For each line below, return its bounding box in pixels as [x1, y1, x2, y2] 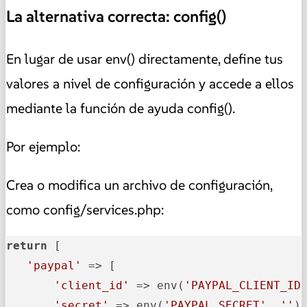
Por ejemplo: [6, 138, 80, 156]
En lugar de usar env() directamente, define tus [6, 50, 283, 69]
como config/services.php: [6, 201, 164, 219]
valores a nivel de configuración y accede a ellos [6, 75, 294, 93]
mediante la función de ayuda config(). [6, 99, 235, 118]
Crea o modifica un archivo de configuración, [6, 176, 272, 195]
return [6, 239, 47, 253]
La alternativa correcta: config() [6, 5, 226, 27]
